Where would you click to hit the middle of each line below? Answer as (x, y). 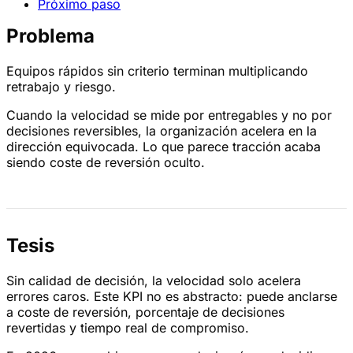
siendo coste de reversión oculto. (106, 163)
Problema (50, 36)
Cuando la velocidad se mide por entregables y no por (169, 115)
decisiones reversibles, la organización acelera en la (162, 131)
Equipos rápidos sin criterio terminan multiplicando (157, 71)
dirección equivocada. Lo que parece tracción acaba (163, 147)
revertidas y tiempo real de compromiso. (128, 328)
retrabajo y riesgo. (61, 87)
